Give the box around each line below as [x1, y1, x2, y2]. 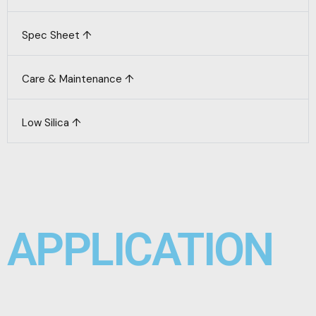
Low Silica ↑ [22, 116, 81, 130]
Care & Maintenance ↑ [22, 72, 134, 87]
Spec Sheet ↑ [22, 28, 92, 43]
